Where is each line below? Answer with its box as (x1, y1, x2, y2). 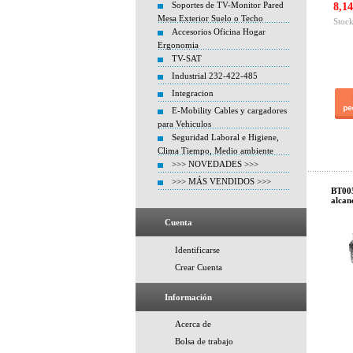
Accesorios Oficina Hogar (172, 27, 266, 36)
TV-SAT (172, 54, 202, 63)
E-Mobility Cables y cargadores (172, 106, 287, 115)
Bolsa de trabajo (175, 336, 233, 346)
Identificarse (175, 245, 220, 255)
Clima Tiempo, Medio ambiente (158, 146, 273, 155)
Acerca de (175, 319, 211, 329)
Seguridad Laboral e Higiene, (172, 132, 279, 142)
